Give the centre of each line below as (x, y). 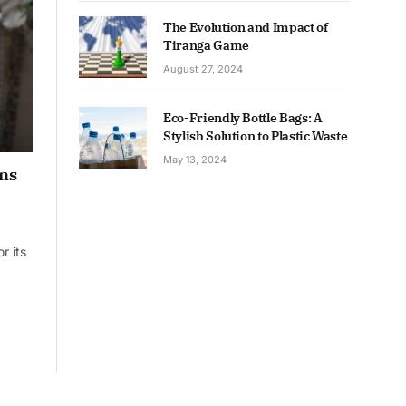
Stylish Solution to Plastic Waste (256, 135)
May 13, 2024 (195, 159)
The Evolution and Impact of (246, 27)
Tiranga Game (206, 45)
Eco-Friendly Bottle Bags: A (243, 117)
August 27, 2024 (203, 68)
